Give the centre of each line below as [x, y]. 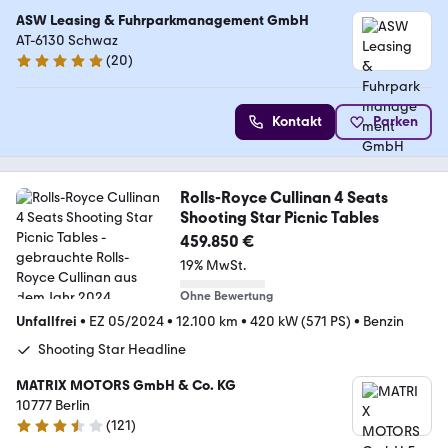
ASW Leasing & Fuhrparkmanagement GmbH [162, 20]
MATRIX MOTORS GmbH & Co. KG [126, 385]
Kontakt [297, 121]
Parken [395, 121]
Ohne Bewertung [226, 296]
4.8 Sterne [47, 69]
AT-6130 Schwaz [67, 40]
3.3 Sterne [47, 434]
